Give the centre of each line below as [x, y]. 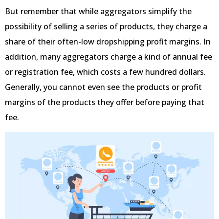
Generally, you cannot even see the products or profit [103, 87]
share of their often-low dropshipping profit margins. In [108, 41]
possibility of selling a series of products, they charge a [106, 26]
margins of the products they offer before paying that [105, 102]
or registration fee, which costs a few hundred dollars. [105, 72]
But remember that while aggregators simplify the [98, 11]
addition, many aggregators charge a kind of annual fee [109, 56]
